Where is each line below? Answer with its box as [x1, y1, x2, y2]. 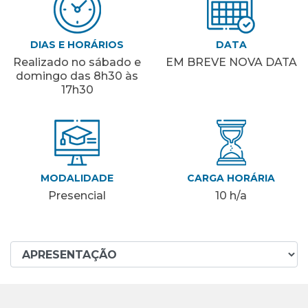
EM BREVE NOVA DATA [165, 56, 297, 69]
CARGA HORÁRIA [187, 172, 275, 185]
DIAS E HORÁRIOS [30, 38, 124, 52]
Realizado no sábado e [13, 56, 141, 69]
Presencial [48, 189, 106, 203]
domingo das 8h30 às [16, 69, 138, 83]
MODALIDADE [41, 172, 113, 185]
